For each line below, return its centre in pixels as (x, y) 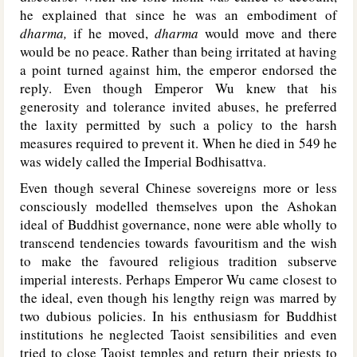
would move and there (268, 33)
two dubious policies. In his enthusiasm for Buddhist (178, 316)
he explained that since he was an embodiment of (178, 15)
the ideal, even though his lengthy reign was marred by (178, 298)
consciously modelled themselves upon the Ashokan (178, 206)
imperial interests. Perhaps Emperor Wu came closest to (178, 279)
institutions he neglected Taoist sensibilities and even (178, 334)
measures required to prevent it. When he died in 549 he (178, 143)
